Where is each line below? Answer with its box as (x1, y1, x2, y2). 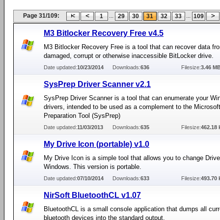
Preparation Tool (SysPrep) (44, 112, 120, 119)
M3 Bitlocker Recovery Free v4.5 (44, 29, 164, 37)
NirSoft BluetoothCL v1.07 (44, 191, 141, 199)
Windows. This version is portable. (44, 163, 141, 170)
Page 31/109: (23, 12, 59, 19)
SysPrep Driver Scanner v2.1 (44, 80, 151, 88)
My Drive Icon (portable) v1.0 (44, 140, 149, 148)
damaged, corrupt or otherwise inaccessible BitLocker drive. (44, 52, 214, 59)
